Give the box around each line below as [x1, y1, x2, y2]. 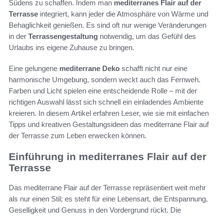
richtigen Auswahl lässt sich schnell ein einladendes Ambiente [9, 98, 203, 107]
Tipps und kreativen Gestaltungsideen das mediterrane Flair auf [9, 120, 209, 129]
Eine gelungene [9, 64, 59, 73]
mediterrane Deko [59, 64, 120, 73]
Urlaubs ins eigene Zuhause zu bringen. [9, 43, 134, 52]
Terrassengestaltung [28, 32, 98, 41]
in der [9, 32, 28, 41]
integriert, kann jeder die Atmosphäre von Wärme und [38, 10, 208, 18]
